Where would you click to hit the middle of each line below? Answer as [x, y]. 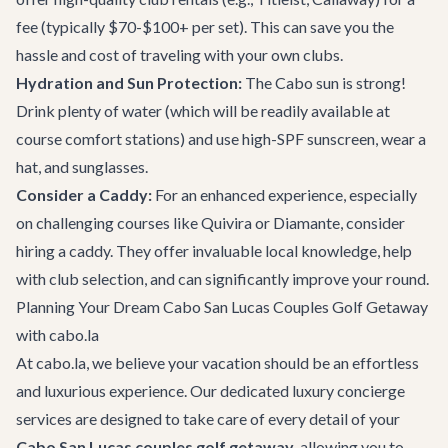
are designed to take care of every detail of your [236, 418]
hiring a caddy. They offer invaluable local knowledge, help [214, 250]
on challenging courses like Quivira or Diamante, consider [210, 222]
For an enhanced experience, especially [284, 194]
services [44, 418]
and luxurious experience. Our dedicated [154, 390]
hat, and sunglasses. [82, 166]
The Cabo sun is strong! [324, 82]
